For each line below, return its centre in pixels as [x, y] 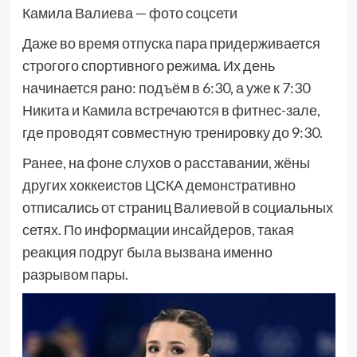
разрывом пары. [75, 275]
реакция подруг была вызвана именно [147, 252]
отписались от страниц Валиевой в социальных [177, 208]
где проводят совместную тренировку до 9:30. [173, 133]
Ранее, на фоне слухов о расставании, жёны [166, 163]
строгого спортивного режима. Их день [148, 66]
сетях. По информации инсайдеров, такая [158, 230]
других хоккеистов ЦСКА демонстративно [159, 185]
